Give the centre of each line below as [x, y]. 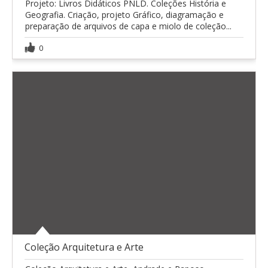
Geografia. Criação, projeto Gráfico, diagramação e [124, 15]
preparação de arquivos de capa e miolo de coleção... [128, 26]
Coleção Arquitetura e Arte [84, 247]
